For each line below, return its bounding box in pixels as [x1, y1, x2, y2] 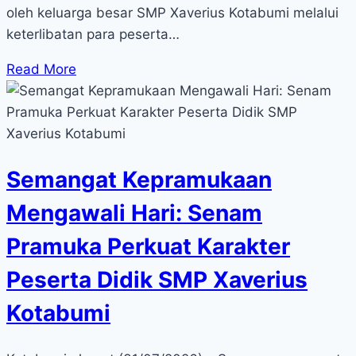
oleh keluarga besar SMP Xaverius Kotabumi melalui [6, 5, 339, 21]
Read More [6, 61, 76, 78]
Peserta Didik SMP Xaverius [6, 266, 308, 294]
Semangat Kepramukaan [6, 166, 272, 194]
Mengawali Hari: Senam [6, 199, 262, 227]
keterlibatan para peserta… [6, 26, 180, 43]
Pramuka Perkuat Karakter [6, 233, 290, 261]
